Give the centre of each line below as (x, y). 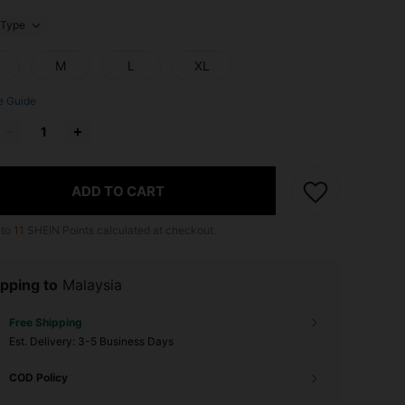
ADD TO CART (118, 191)
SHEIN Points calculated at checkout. (120, 231)
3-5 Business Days (126, 342)
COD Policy (38, 378)
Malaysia (92, 285)
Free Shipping (46, 323)
